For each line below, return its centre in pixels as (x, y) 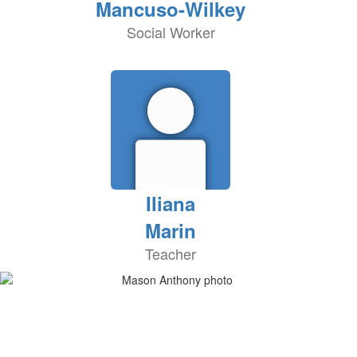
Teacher (171, 253)
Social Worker (171, 32)
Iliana (171, 203)
